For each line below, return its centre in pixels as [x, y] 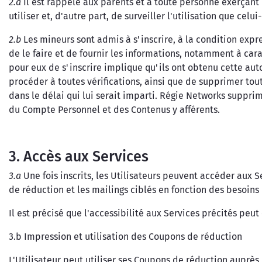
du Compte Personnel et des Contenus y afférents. [114, 110]
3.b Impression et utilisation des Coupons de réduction [125, 237]
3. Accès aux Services [79, 157]
